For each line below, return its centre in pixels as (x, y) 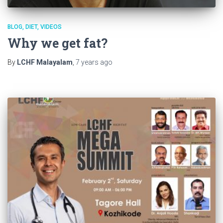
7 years (87, 62)
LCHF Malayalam (45, 62)
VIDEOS (51, 27)
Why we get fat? (57, 43)
